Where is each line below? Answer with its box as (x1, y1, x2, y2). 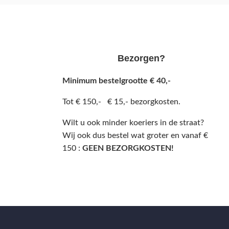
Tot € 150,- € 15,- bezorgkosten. (62, 97, 180, 106)
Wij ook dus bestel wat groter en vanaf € (62, 131, 208, 140)
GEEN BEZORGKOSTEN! (82, 144, 174, 152)
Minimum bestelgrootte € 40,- (62, 76, 171, 85)
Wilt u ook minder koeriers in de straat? (62, 118, 204, 127)
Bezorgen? (117, 53, 165, 63)
